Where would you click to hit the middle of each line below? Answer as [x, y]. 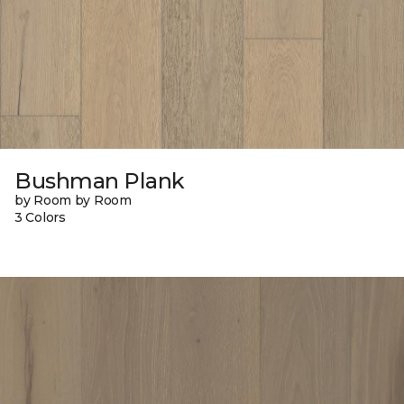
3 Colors [40, 217]
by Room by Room [73, 200]
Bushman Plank [100, 180]
